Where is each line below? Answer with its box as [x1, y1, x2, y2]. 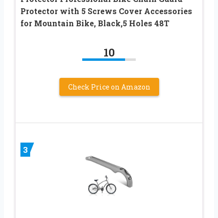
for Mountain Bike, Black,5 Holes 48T [20, 18, 169, 29]
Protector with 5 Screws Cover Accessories [20, 6, 192, 17]
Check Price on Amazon [68, 82, 150, 92]
